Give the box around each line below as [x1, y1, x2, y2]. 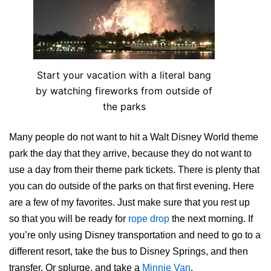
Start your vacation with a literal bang [37, 69, 211, 82]
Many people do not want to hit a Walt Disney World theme [9, 132, 258, 143]
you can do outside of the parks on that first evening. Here [9, 181, 254, 192]
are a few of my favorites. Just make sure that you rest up [9, 197, 250, 208]
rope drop [128, 214, 169, 224]
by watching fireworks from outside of [36, 85, 212, 97]
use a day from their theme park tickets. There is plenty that [9, 165, 260, 175]
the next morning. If [169, 214, 253, 224]
